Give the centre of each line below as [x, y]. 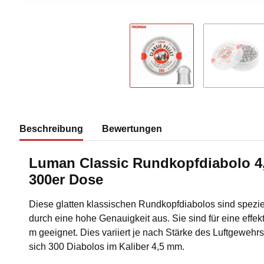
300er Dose [68, 180]
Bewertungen [132, 129]
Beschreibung [51, 129]
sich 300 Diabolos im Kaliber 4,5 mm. [108, 247]
